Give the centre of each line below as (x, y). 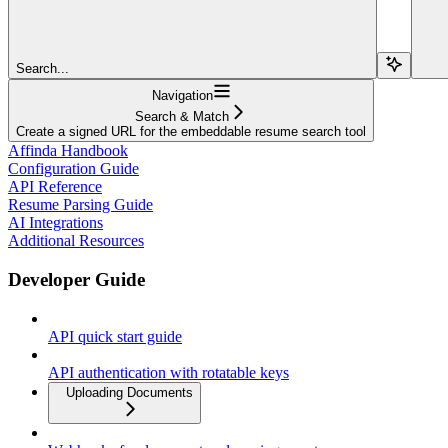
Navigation (182, 96)
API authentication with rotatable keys (168, 372)
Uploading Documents (129, 392)
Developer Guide (76, 279)
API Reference (55, 187)
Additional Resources (76, 241)
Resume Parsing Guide (80, 205)
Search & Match (182, 117)
